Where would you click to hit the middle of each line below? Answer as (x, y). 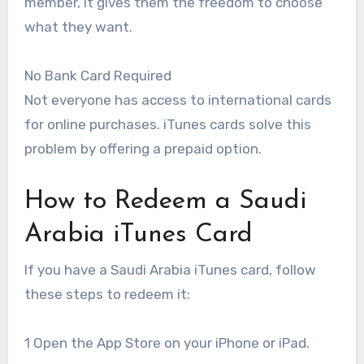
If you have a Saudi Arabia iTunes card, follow (170, 269)
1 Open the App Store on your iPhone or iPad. (167, 342)
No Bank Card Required (97, 76)
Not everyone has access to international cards (178, 100)
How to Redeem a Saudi (165, 202)
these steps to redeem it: (107, 294)
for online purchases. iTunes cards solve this (167, 125)
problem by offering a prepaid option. (143, 149)
